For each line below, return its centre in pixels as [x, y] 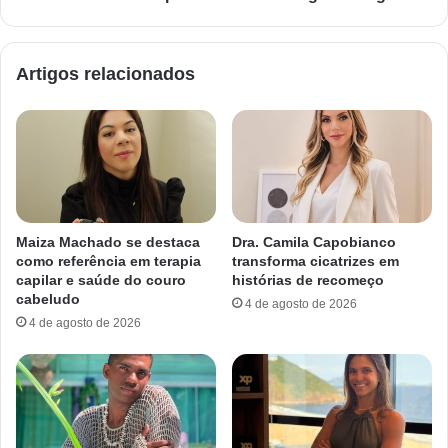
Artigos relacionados [105, 74]
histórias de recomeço [308, 280]
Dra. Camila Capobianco [314, 242]
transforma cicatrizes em [315, 261]
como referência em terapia [108, 261]
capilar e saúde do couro [101, 280]
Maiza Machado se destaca [108, 242]
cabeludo [48, 299]
